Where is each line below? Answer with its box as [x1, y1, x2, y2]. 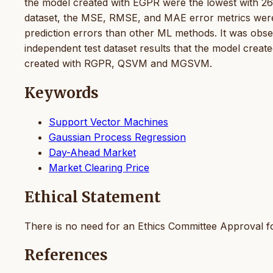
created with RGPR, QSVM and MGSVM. [24, 57, 212, 69]
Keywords [24, 83, 99, 102]
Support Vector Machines [49, 115, 168, 128]
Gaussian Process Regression [49, 130, 186, 143]
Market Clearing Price [49, 161, 149, 174]
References [24, 246, 108, 265]
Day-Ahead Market [49, 146, 136, 158]
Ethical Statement [24, 187, 161, 207]
